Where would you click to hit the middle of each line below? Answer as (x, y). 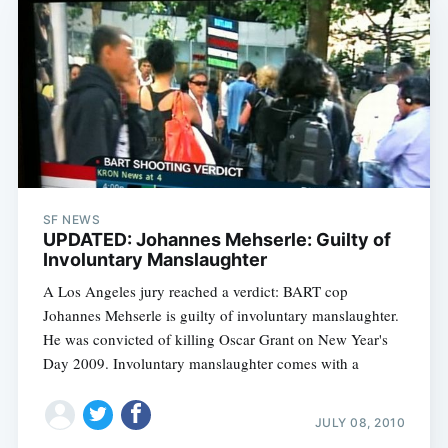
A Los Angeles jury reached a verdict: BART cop (195, 291)
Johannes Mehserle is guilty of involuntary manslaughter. (220, 315)
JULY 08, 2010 (360, 422)
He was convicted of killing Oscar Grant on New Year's (215, 339)
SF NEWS (71, 220)
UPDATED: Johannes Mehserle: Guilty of (216, 240)
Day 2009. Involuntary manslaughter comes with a (200, 363)
